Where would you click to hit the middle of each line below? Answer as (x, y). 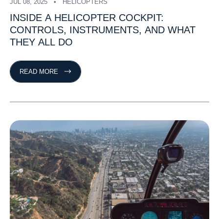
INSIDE (26, 17)
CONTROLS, (38, 30)
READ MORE (39, 71)
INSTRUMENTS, (106, 30)
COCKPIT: (141, 17)
